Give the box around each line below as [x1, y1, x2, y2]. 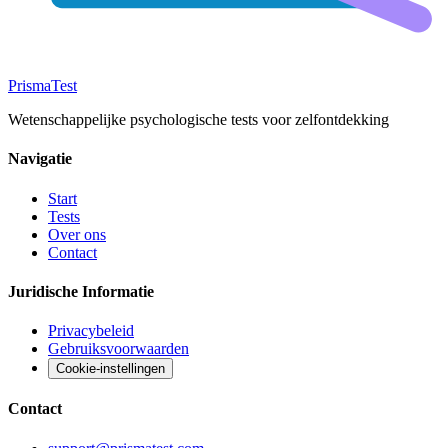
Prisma [8, 77, 51, 94]
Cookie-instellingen [56, 361, 165, 377]
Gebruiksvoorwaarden [48, 340, 189, 358]
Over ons [48, 225, 106, 243]
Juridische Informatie [8, 282, 154, 300]
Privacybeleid [48, 322, 134, 340]
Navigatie [8, 150, 72, 168]
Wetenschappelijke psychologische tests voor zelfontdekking [8, 111, 389, 128]
